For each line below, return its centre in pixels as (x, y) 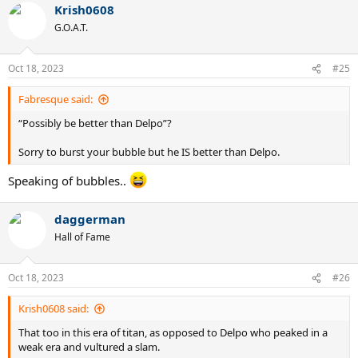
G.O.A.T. (71, 27)
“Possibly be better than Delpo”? (95, 123)
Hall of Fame (82, 237)
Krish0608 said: (54, 308)
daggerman (90, 219)
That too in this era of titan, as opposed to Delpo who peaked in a (173, 332)
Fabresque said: (56, 99)
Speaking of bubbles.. (69, 180)
